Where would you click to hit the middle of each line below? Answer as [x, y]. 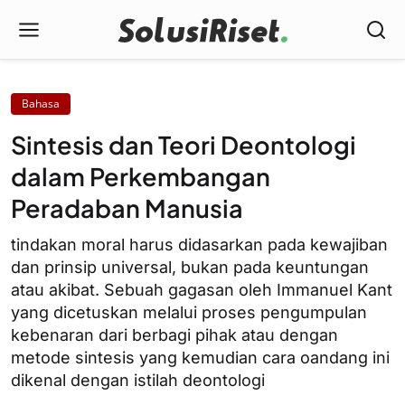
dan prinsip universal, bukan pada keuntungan [190, 267]
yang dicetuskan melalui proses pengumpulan [189, 312]
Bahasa [41, 104]
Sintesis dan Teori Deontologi [184, 145]
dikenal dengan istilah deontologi [138, 380]
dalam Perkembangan [141, 176]
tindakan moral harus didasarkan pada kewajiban [199, 245]
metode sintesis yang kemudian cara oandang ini [200, 358]
